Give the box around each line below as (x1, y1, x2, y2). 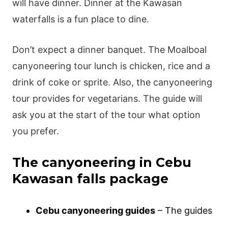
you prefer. (12, 126, 59, 137)
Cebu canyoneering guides (36, 205, 156, 216)
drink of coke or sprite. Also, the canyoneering (12, 77, 212, 88)
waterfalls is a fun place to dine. (12, 13, 149, 24)
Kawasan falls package (12, 171, 168, 187)
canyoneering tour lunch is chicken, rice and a (12, 61, 210, 72)
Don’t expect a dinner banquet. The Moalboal (12, 44, 207, 55)
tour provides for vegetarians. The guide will (12, 93, 202, 104)
